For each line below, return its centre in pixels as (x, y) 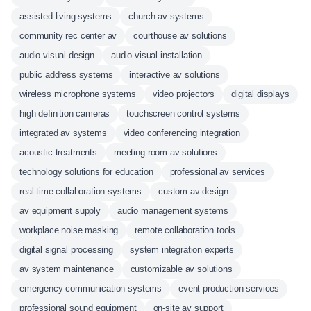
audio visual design (57, 55)
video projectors (184, 94)
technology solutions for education (86, 172)
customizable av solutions (181, 269)
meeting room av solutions (165, 152)
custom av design (193, 191)
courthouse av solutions (180, 36)
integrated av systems (63, 133)
